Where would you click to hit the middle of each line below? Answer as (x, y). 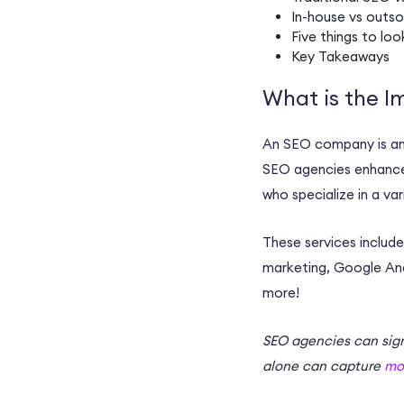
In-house (318, 17)
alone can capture (323, 366)
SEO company (329, 144)
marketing (294, 268)
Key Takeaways (340, 57)
